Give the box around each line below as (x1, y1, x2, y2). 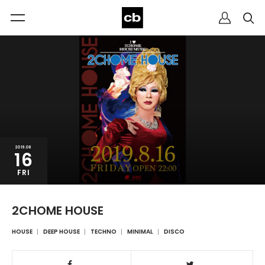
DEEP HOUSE (43, 227, 80, 236)
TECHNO (91, 227, 117, 236)
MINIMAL (127, 227, 153, 236)
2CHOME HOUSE (12, 202, 104, 219)
